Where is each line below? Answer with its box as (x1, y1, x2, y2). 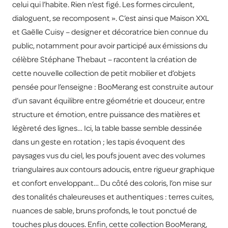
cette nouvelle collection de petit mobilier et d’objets (12, 69, 195, 77)
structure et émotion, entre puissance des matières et (12, 110, 201, 119)
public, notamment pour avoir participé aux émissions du (12, 41, 208, 50)
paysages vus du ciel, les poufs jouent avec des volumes (12, 151, 205, 160)
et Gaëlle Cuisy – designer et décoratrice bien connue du (12, 27, 208, 36)
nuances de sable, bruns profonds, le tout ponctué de (12, 206, 197, 215)
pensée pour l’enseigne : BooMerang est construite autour (12, 82, 213, 91)
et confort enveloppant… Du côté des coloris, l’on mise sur (12, 179, 212, 187)
